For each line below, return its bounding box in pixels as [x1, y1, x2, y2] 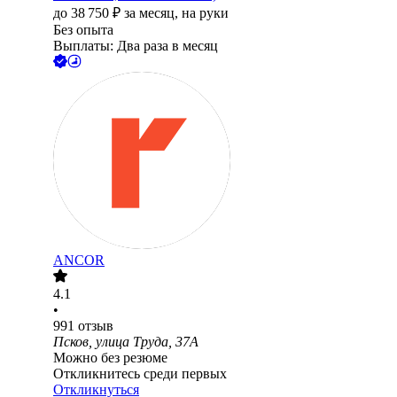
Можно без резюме [53, 350, 167, 366]
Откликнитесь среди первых [53, 366, 227, 382]
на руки [182, 5, 229, 21]
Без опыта [53, 22, 113, 38]
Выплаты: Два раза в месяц [53, 38, 218, 54]
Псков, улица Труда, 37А [53, 334, 198, 350]
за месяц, [124, 5, 182, 21]
